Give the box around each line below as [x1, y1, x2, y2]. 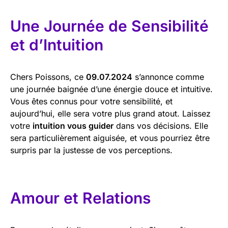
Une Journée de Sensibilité [10, 17, 209, 35]
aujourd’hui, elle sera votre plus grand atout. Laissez [10, 108, 211, 119]
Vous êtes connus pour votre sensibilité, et [10, 96, 173, 106]
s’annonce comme [132, 72, 204, 82]
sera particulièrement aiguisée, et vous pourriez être [10, 133, 210, 143]
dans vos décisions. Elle [113, 121, 208, 131]
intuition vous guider [33, 121, 113, 131]
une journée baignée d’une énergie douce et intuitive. [10, 84, 213, 94]
